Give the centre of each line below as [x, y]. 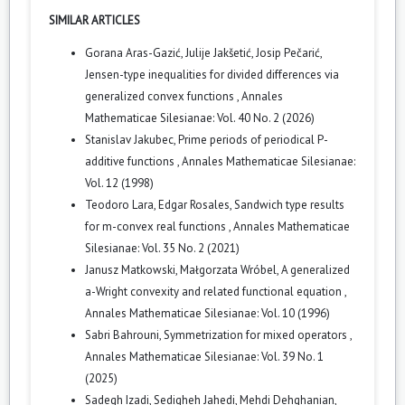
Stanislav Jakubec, [132, 139]
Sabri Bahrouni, [124, 334]
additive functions [131, 161]
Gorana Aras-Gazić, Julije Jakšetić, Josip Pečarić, [203, 52]
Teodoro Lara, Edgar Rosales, [160, 204]
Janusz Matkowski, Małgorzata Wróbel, [183, 269]
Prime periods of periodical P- [253, 139]
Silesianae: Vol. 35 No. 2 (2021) [162, 248]
